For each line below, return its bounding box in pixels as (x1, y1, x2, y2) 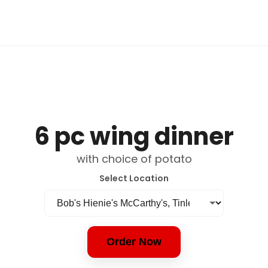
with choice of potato (76, 151, 192, 166)
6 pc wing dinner (34, 120, 234, 153)
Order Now (106, 236, 162, 248)
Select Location (99, 172, 169, 184)
